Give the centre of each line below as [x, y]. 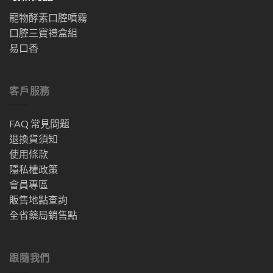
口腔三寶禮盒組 [43, 32]
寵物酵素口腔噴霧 [48, 17]
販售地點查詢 [38, 200]
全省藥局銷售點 [43, 215]
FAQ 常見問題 [39, 124]
